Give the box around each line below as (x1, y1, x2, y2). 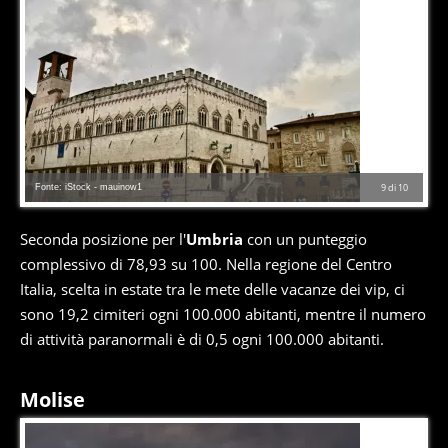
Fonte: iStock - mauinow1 (35, 182, 142, 193)
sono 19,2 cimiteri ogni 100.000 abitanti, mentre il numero (20, 304, 426, 325)
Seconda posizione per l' (20, 229, 186, 250)
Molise (20, 386, 85, 414)
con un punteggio (243, 229, 367, 250)
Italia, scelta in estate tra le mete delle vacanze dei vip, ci (20, 279, 405, 300)
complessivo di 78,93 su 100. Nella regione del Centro (20, 254, 392, 275)
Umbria (186, 229, 243, 250)
